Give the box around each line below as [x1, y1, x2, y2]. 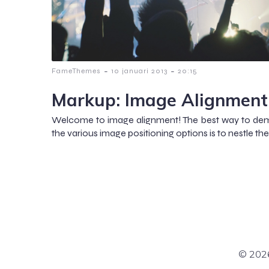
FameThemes [52, 66, 101, 75]
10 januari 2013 [111, 66, 168, 75]
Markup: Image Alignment [52, 88, 268, 110]
